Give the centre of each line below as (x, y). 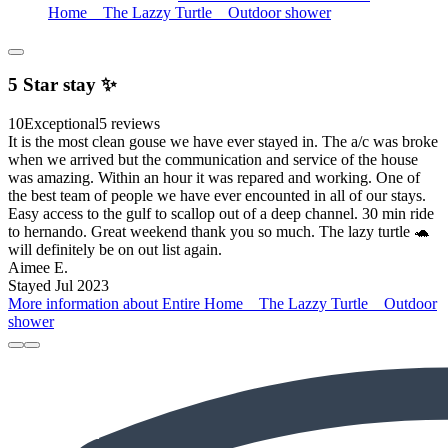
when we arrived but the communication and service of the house (213, 160)
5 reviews (129, 124)
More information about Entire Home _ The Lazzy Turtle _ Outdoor (222, 304)
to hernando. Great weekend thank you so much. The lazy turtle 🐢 (219, 232)
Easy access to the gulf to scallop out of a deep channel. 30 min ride (221, 214)
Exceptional (61, 124)
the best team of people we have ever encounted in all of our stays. (217, 196)
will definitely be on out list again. (115, 250)
